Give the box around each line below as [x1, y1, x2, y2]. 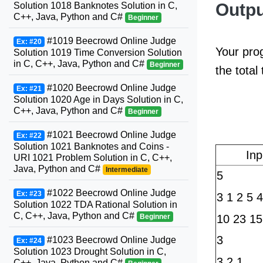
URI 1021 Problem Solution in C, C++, [14, 153, 172, 163]
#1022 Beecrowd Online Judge [44, 188, 176, 198]
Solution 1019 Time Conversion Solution [14, 48, 182, 58]
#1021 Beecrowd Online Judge [44, 130, 176, 140]
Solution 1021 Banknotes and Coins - [14, 141, 169, 151]
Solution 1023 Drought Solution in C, [14, 247, 166, 257]
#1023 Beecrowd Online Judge [44, 235, 176, 245]
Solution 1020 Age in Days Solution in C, [14, 95, 183, 104]
